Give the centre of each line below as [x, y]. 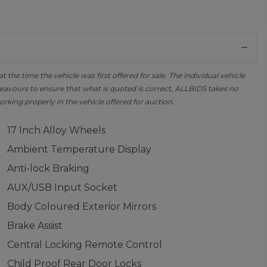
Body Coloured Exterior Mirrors [81, 207]
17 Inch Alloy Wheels [56, 130]
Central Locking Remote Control [84, 245]
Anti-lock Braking [48, 168]
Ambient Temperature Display [79, 149]
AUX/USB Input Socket [62, 187]
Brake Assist [35, 226]
